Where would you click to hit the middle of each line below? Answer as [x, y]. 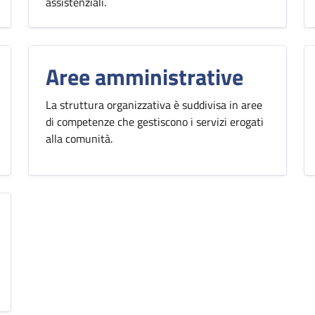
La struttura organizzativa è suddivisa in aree [154, 105]
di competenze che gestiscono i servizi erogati [155, 122]
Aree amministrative [144, 77]
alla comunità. [79, 139]
